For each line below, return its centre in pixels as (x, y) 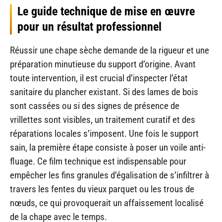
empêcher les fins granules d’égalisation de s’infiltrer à (110, 175)
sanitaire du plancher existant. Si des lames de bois (104, 92)
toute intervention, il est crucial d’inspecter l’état (99, 78)
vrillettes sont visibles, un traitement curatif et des (103, 120)
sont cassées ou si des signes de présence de (95, 106)
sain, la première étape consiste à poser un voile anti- (108, 148)
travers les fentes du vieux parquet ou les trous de (102, 189)
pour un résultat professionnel (89, 27)
